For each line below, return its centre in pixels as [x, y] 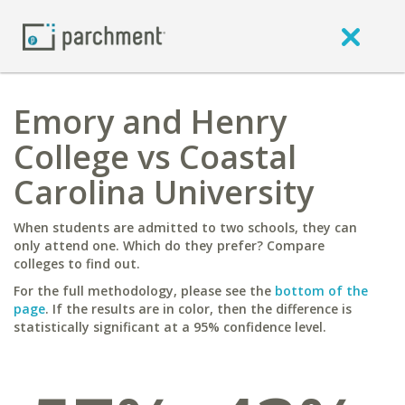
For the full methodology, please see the [144, 291]
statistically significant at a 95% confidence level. [170, 327]
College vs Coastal [155, 157]
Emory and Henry [150, 122]
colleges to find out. [77, 264]
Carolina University [164, 192]
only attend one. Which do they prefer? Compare [169, 245]
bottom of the [321, 291]
